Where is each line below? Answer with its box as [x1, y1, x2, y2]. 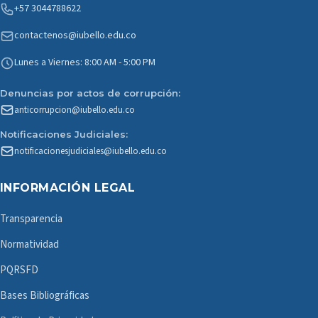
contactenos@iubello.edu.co [14, 28, 136, 43]
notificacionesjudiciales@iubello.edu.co [14, 145, 167, 158]
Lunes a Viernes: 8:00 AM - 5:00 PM [14, 55, 155, 70]
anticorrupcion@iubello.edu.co [14, 104, 135, 116]
